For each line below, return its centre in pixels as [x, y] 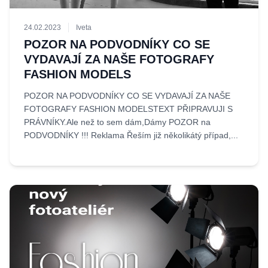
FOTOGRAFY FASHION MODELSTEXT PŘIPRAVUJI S [128, 109]
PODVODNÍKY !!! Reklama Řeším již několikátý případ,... [131, 135]
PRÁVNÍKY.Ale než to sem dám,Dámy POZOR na [117, 122]
